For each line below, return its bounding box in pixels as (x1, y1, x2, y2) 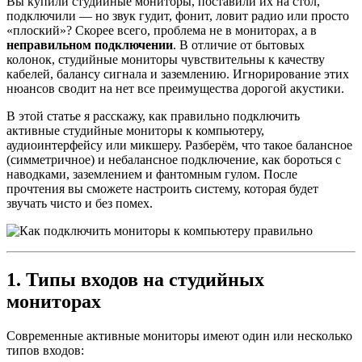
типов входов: (6, 343, 84, 357)
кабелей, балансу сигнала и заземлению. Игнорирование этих (6, 66, 349, 81)
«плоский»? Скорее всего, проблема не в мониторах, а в (6, 23, 317, 37)
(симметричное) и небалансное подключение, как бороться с (6, 152, 341, 166)
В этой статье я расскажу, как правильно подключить (6, 108, 300, 123)
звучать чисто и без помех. (6, 196, 153, 210)
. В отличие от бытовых (173, 37, 305, 52)
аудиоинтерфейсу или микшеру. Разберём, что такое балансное (6, 137, 352, 152)
